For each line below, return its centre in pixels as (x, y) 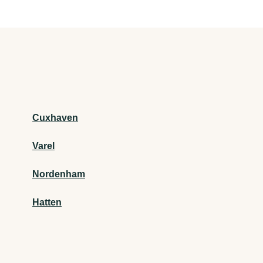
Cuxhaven (55, 118)
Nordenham (59, 174)
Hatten (47, 203)
